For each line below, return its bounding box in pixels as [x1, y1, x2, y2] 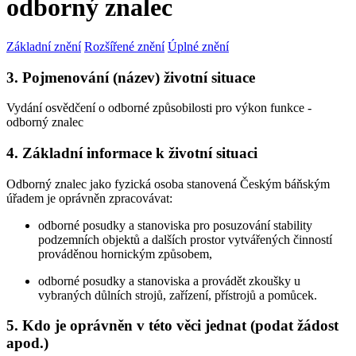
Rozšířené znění [84, 39, 164, 53]
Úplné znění [168, 39, 229, 53]
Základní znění [6, 39, 81, 53]
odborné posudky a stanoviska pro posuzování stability [38, 218, 312, 232]
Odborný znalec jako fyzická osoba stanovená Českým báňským [6, 176, 330, 191]
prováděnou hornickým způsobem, [38, 246, 212, 261]
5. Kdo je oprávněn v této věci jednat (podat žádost [6, 317, 339, 335]
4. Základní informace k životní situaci [6, 145, 257, 162]
